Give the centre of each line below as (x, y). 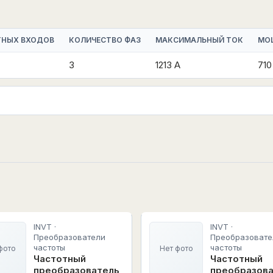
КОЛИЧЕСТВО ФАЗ (105, 40)
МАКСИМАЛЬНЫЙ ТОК (199, 40)
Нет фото (176, 248)
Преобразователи (69, 237)
